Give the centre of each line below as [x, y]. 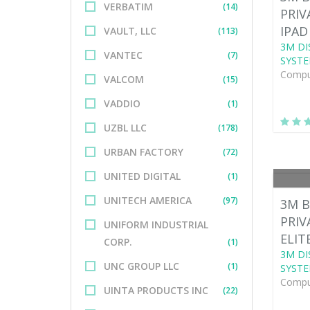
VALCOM [124, 79]
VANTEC [123, 55]
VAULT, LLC [130, 31]
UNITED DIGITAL [142, 176]
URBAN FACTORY [144, 152]
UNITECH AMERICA [148, 200]
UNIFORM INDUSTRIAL [156, 225]
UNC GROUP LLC [142, 266]
